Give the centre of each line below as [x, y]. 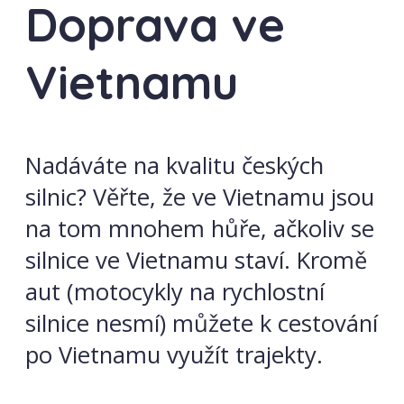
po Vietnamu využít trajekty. [174, 354]
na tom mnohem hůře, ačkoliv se [200, 228]
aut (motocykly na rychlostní [175, 291]
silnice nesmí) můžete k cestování [202, 323]
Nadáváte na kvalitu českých [174, 165]
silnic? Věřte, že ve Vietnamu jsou [200, 197]
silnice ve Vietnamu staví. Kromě [196, 260]
